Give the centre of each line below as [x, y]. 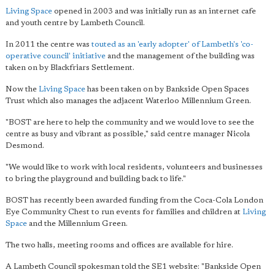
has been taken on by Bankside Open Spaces [167, 89]
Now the [22, 89]
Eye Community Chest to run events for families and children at [124, 212]
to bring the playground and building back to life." [96, 179]
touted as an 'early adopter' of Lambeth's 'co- [172, 44]
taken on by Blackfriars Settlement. [70, 68]
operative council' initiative [56, 56]
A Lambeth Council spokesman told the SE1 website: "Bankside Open [133, 266]
